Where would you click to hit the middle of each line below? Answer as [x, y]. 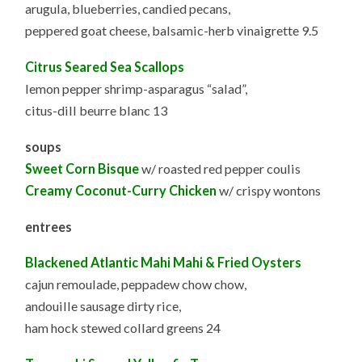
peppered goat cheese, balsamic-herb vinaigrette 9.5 [172, 31]
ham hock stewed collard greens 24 [123, 328]
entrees [49, 226]
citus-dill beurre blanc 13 [97, 111]
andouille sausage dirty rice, [103, 306]
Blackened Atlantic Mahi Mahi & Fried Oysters [164, 263]
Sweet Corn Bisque [82, 168]
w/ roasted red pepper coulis [221, 168]
